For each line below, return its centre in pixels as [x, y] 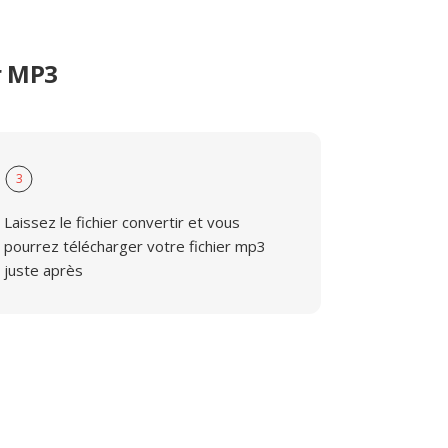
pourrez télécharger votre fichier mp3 [135, 246]
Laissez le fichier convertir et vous [122, 222]
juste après [44, 270]
